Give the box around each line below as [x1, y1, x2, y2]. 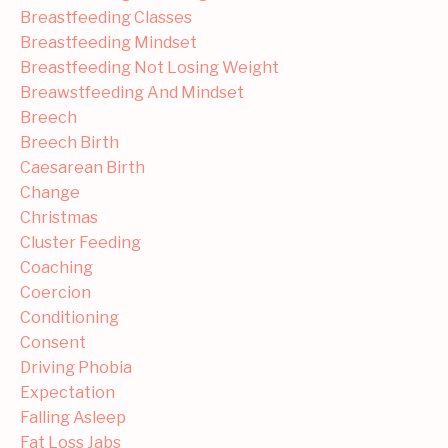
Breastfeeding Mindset [20, 32, 197, 52]
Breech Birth [20, 132, 119, 152]
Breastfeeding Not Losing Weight [20, 57, 279, 77]
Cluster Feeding [20, 232, 141, 252]
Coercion [20, 282, 91, 302]
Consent [20, 332, 86, 352]
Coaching [20, 257, 93, 277]
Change [20, 182, 80, 202]
